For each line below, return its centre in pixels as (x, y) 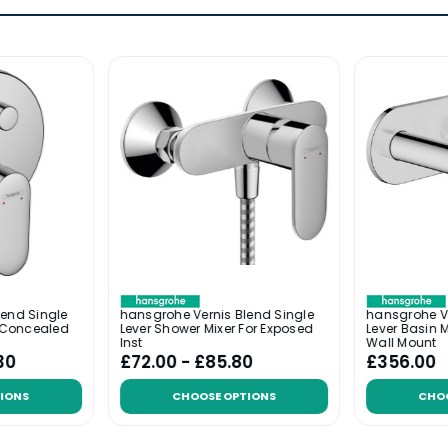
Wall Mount (401, 343)
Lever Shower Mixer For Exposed (216, 329)
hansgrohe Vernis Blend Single (217, 315)
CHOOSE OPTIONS (223, 396)
